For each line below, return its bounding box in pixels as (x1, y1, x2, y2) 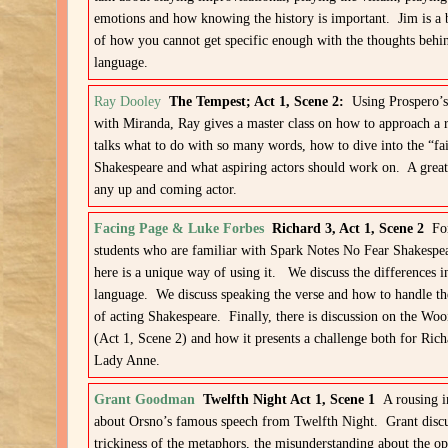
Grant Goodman (94, 392, 196, 407)
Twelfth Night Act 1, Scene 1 (195, 392, 384, 407)
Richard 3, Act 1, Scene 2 (272, 221, 425, 236)
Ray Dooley (94, 94, 162, 109)
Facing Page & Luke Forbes (94, 221, 265, 236)
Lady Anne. (94, 353, 161, 368)
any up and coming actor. (94, 182, 238, 197)
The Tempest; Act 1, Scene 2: (169, 94, 345, 109)
